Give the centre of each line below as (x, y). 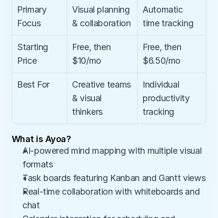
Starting (33, 47)
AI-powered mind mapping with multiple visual (112, 151)
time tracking (168, 23)
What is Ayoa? (41, 139)
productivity (166, 98)
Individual (161, 84)
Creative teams (101, 84)
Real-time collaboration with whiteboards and (111, 191)
